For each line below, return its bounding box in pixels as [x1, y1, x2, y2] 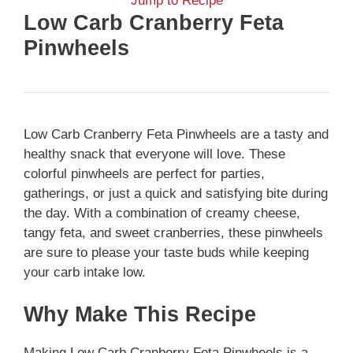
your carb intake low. [24, 264, 146, 280]
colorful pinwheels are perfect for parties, [24, 165, 265, 181]
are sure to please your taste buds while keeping [24, 244, 309, 260]
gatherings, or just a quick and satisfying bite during [24, 185, 328, 201]
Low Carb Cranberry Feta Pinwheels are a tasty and [24, 126, 329, 142]
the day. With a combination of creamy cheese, [24, 205, 300, 221]
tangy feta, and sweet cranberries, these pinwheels [24, 225, 323, 240]
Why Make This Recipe [24, 303, 256, 326]
